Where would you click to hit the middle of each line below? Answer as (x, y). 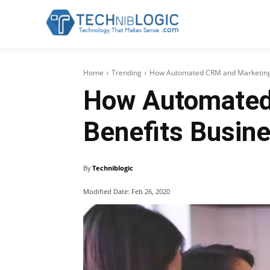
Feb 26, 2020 (151, 191)
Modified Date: (106, 191)
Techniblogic (113, 168)
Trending (127, 73)
